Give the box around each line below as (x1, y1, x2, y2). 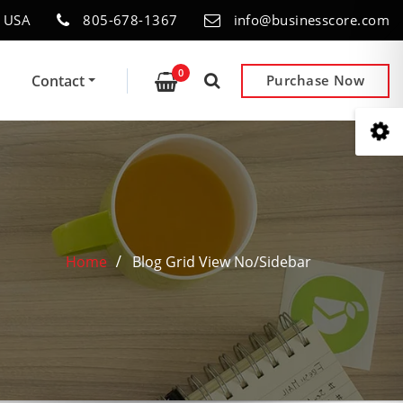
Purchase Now (266, 71, 365, 90)
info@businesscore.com (233, 11, 390, 30)
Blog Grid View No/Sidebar (132, 251, 311, 272)
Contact (31, 70, 88, 91)
